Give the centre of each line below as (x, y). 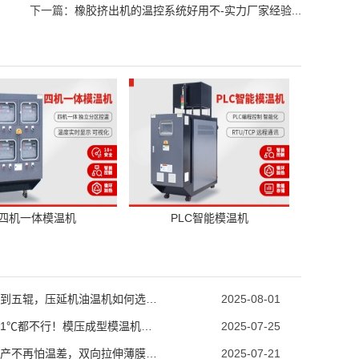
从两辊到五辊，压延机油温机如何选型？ (151, 299)
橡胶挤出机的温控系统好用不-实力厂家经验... (188, 10)
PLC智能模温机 (209, 218)
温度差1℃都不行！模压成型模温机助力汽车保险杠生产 (146, 326)
